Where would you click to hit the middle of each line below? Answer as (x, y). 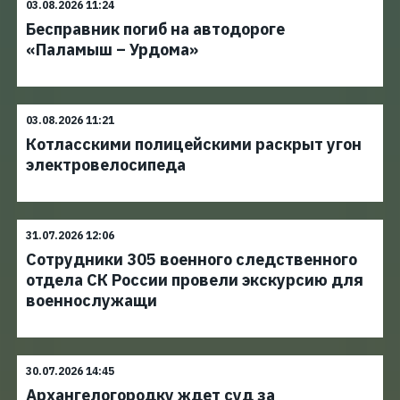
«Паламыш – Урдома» (112, 50)
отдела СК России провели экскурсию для (195, 280)
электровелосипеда (106, 165)
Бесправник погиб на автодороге (155, 29)
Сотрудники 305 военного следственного (192, 259)
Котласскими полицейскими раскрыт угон (194, 144)
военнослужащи (92, 300)
